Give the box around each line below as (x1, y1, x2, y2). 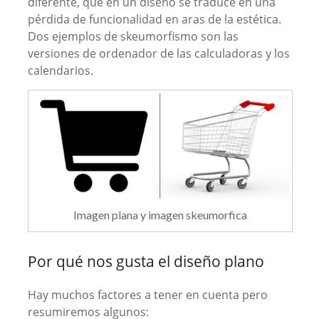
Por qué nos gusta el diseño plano (27, 251, 264, 271)
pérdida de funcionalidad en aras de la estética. (27, 11, 281, 27)
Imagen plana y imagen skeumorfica (73, 207, 247, 221)
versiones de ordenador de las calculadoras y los (27, 46, 290, 61)
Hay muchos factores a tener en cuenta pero (27, 286, 268, 303)
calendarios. (27, 63, 93, 78)
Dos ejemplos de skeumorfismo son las (27, 28, 239, 44)
